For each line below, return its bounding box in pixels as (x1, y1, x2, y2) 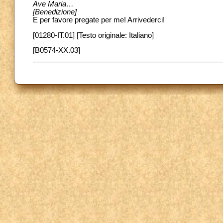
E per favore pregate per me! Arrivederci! (33, 16, 165, 24)
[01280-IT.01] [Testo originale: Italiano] (33, 31, 154, 39)
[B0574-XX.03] (33, 46, 80, 55)
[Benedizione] (33, 8, 77, 16)
